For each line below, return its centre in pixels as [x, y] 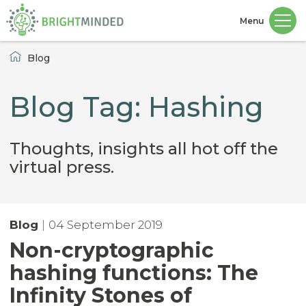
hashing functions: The [134, 273]
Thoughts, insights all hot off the [144, 149]
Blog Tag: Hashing [137, 107]
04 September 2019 [106, 225]
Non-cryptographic [112, 250]
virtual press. [62, 167]
